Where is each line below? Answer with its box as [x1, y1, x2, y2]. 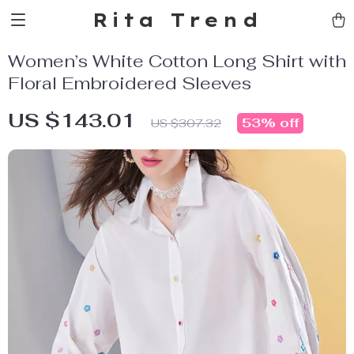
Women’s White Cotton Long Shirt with [8, 50, 346, 72]
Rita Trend [92, 8, 262, 32]
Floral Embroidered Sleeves [8, 72, 251, 94]
